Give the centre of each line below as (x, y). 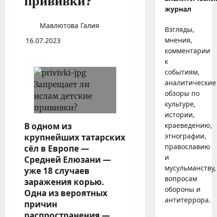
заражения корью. (64, 182)
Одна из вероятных (66, 193)
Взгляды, (179, 29)
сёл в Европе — (57, 148)
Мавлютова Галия (69, 25)
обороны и (182, 189)
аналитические (190, 83)
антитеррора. (187, 200)
